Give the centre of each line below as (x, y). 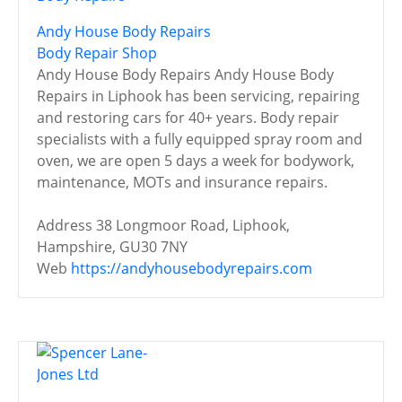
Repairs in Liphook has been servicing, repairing (198, 96)
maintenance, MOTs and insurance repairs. (186, 182)
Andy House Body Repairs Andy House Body (185, 74)
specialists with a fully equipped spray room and (200, 139)
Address (65, 225)
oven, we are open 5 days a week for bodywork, (196, 160)
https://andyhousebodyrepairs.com (192, 268)
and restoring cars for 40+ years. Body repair (188, 117)
